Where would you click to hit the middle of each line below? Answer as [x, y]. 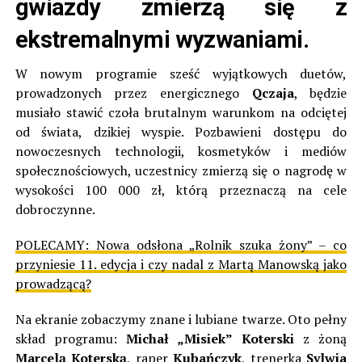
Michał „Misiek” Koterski [210, 339]
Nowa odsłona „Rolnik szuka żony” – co [221, 245]
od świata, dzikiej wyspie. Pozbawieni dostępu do [181, 132]
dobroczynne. [55, 210]
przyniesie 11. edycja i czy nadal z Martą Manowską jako [181, 265]
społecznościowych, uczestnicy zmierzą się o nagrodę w [181, 171]
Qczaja [273, 93]
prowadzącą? [53, 284]
